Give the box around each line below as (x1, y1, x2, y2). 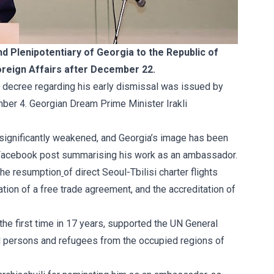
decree (2, 81, 32, 92)
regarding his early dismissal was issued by (32, 81, 223, 92)
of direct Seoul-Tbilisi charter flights (64, 166, 218, 178)
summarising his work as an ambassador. (59, 149, 237, 161)
